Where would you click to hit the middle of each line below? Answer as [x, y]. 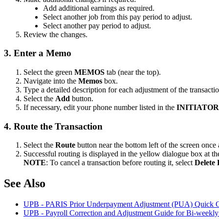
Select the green [49, 72]
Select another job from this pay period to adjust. [118, 17]
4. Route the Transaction [53, 126]
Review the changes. [55, 34]
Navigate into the [51, 81]
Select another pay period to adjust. [97, 25]
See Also [25, 184]
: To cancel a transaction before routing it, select [120, 163]
